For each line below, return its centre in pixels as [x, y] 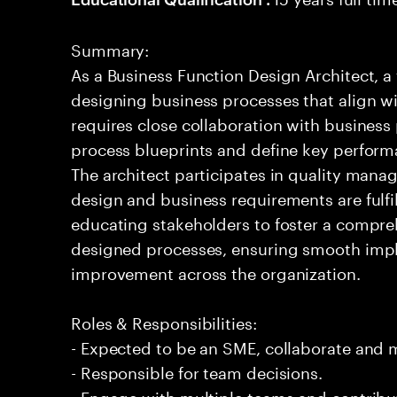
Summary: [110, 48]
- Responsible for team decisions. [197, 370]
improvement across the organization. [216, 271]
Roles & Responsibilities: [164, 321]
